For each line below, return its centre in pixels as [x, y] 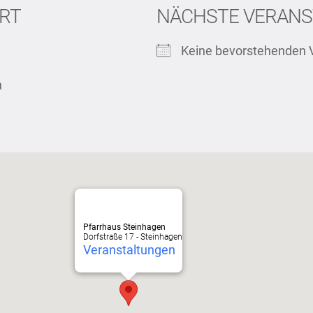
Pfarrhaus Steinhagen [124, 227]
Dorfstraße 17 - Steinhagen [133, 237]
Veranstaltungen [129, 250]
